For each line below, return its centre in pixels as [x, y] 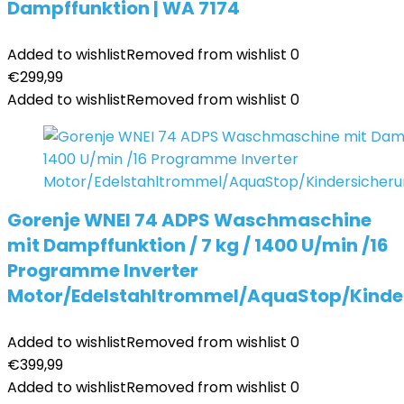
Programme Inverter [103, 271]
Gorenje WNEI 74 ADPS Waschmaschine [189, 220]
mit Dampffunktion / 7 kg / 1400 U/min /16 [198, 245]
